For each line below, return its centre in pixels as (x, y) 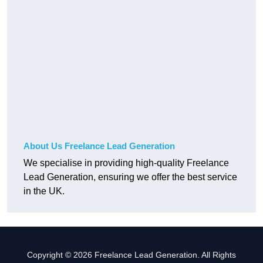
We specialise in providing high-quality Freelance (126, 163)
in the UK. (44, 191)
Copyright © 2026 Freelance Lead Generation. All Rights (131, 255)
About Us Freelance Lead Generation (99, 146)
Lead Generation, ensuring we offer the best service (130, 177)
